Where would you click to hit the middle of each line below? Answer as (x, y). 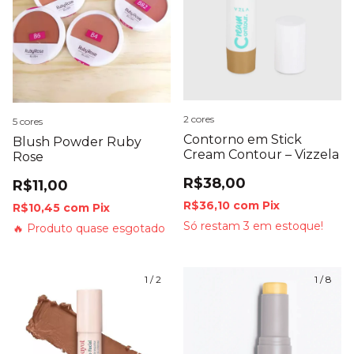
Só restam (213, 226)
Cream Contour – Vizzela (261, 154)
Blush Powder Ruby (77, 142)
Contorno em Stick (243, 139)
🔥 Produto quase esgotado (89, 228)
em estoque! (286, 226)
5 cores (28, 121)
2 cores (199, 119)
